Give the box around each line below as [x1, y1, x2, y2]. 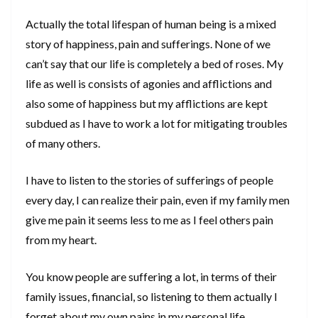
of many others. [26, 136, 100, 150]
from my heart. [26, 233, 97, 247]
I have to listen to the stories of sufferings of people [26, 173, 273, 187]
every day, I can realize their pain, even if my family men [26, 193, 290, 207]
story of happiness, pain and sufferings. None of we [26, 37, 270, 51]
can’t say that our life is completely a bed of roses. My [26, 57, 283, 71]
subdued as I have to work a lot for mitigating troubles [26, 116, 287, 131]
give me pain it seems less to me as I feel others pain [26, 213, 273, 227]
